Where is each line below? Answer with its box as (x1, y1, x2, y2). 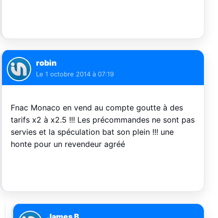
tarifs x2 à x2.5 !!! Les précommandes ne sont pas (11, 114, 195, 125)
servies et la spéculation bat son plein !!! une (11, 127, 174, 137)
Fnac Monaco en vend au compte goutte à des (11, 102, 183, 112)
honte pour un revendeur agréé (11, 139, 125, 149)
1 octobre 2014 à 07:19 (45, 70, 114, 78)
